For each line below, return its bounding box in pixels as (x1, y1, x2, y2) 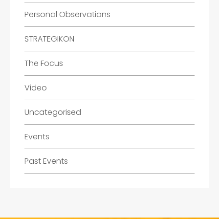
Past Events (24, 155, 68, 167)
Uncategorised (24, 106, 81, 118)
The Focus (24, 57, 63, 69)
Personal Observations (24, 8, 110, 20)
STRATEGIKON (24, 33, 74, 44)
